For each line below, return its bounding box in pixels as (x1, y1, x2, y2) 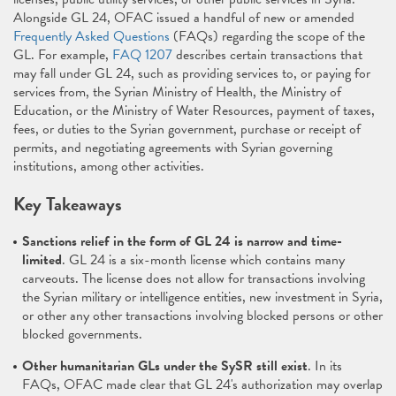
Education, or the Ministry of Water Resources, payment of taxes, (13, 100, 375, 121)
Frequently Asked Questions (13, 26, 170, 47)
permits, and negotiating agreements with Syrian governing (13, 137, 332, 158)
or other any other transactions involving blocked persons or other (22, 305, 383, 326)
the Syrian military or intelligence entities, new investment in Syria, (22, 286, 383, 308)
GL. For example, (13, 44, 112, 65)
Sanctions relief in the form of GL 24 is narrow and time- (22, 231, 342, 252)
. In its (308, 355, 342, 377)
